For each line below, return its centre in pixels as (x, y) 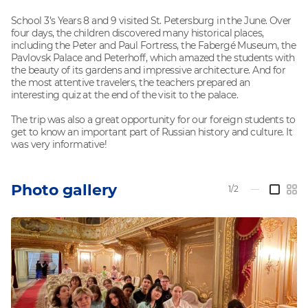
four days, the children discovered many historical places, (137, 33)
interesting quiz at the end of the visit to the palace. (126, 95)
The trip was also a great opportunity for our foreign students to (153, 119)
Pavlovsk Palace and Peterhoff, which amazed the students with (153, 57)
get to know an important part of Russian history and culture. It (152, 132)
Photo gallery (64, 190)
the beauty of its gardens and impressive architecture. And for (148, 70)
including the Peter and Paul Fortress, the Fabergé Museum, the (154, 45)
